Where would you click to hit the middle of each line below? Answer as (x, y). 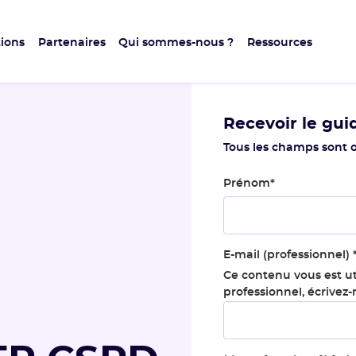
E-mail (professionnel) (288, 255)
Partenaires (72, 43)
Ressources (280, 43)
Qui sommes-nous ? (176, 43)
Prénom (247, 184)
